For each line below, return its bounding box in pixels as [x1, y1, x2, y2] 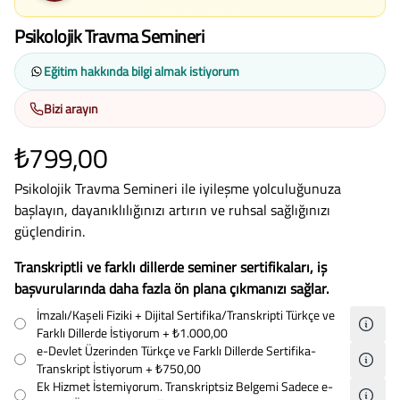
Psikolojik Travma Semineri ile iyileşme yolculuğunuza [14, 177, 341, 199]
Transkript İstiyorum [37, 358, 146, 378]
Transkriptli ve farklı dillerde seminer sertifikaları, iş [14, 255, 327, 278]
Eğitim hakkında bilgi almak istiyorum [44, 61, 239, 80]
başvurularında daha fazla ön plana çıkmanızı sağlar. [14, 277, 329, 299]
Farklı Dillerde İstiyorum [37, 322, 162, 342]
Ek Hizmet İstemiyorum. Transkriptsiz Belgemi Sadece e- [37, 376, 333, 396]
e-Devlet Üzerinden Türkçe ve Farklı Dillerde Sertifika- [37, 340, 316, 360]
